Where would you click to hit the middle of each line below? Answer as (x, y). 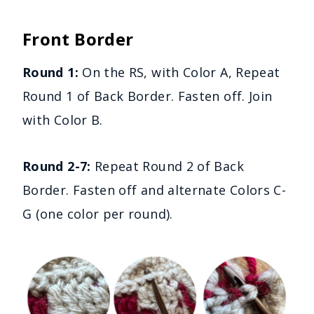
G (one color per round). (98, 213)
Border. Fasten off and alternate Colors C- (155, 190)
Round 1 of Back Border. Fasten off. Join (148, 96)
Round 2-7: (59, 166)
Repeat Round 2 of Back (169, 166)
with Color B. (63, 120)
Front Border (78, 39)
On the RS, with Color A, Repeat (179, 72)
